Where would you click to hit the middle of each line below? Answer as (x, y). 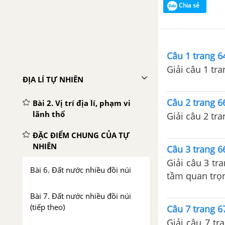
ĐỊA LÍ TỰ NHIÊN (53, 79)
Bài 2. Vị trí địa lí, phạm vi (82, 103)
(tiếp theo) (47, 207)
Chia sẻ (189, 6)
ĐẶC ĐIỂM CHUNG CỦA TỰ (81, 135)
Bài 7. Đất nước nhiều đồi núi (81, 196)
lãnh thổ (49, 114)
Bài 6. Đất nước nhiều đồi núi (81, 170)
